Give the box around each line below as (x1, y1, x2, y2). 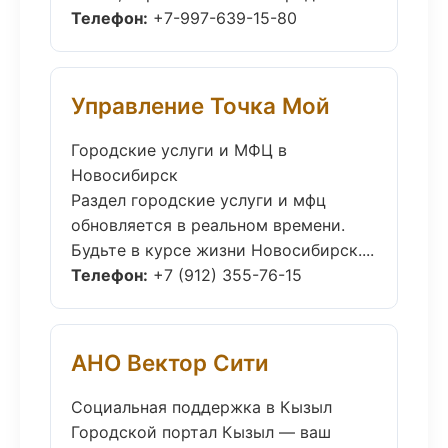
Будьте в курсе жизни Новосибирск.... (71, 240, 374, 260)
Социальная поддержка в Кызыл (71, 397, 332, 417)
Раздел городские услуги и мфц (71, 190, 326, 210)
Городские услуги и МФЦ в (71, 140, 287, 160)
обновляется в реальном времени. (71, 215, 345, 235)
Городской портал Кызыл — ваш (71, 422, 331, 442)
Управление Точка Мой (71, 92, 330, 119)
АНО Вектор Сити (71, 349, 269, 376)
